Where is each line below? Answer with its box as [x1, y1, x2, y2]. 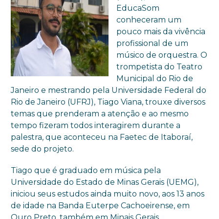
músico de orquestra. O [116, 50, 208, 60]
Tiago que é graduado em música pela [11, 166, 161, 175]
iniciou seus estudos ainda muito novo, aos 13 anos [11, 189, 205, 199]
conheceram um [116, 15, 182, 25]
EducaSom [116, 3, 160, 13]
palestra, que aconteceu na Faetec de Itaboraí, [11, 132, 193, 142]
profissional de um [116, 39, 189, 48]
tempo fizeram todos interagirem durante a [11, 121, 181, 131]
